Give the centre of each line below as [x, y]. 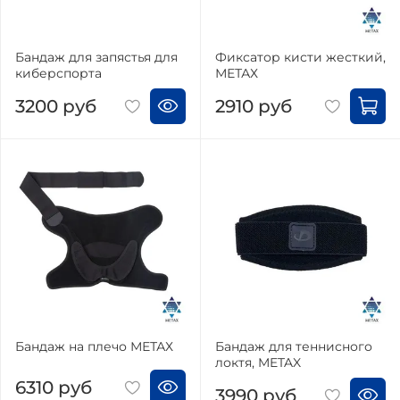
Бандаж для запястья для [96, 58]
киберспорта [58, 74]
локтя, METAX [258, 363]
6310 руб [54, 387]
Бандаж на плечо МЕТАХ [94, 347]
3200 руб [56, 106]
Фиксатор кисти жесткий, [300, 58]
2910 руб [254, 106]
